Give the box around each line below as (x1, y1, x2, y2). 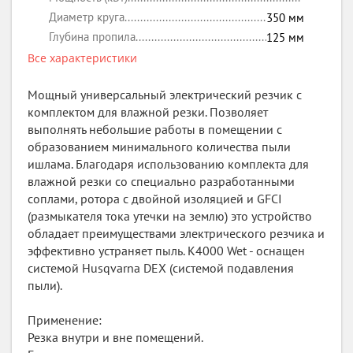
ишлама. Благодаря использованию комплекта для (28, 156, 309, 172)
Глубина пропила (49, 29, 136, 44)
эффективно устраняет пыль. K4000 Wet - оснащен (28, 243, 305, 258)
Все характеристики (28, 50, 137, 65)
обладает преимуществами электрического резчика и (28, 225, 325, 241)
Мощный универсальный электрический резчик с (28, 87, 302, 102)
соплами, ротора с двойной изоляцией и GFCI (28, 191, 282, 206)
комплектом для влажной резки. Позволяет (28, 104, 268, 120)
